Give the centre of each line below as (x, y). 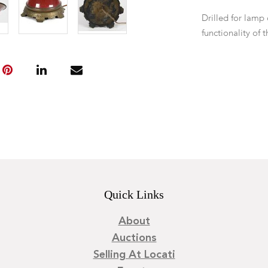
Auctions (134, 238)
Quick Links (134, 194)
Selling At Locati (134, 255)
